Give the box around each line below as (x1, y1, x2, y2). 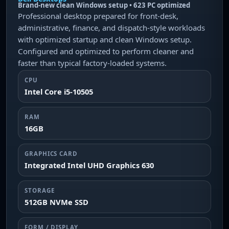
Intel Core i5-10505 (25, 86, 93, 97)
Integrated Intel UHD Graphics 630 (25, 160, 154, 170)
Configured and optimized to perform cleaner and (18, 46, 194, 56)
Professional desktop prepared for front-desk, (18, 11, 178, 21)
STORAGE (25, 187, 55, 194)
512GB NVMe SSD (25, 197, 88, 207)
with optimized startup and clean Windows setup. (18, 34, 192, 44)
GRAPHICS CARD (25, 150, 78, 157)
